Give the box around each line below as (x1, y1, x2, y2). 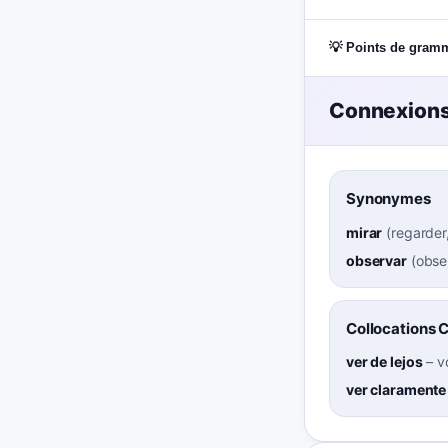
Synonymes (346, 189, 431, 209)
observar (346, 251, 407, 269)
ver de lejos (346, 352, 423, 370)
